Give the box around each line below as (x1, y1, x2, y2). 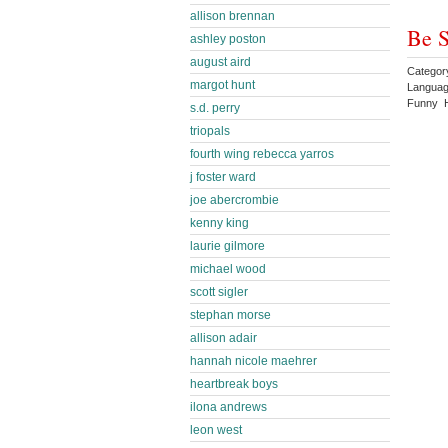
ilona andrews (190, 400, 267, 414)
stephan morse (190, 308, 271, 322)
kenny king (190, 216, 249, 230)
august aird (190, 55, 251, 69)
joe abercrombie (190, 193, 279, 207)
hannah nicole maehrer (190, 354, 317, 368)
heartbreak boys (190, 377, 278, 391)
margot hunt (190, 78, 255, 92)
